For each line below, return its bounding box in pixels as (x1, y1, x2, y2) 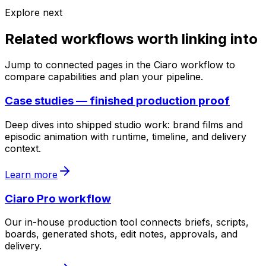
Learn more (5, 168, 58, 180)
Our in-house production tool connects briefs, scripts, (5, 216, 249, 229)
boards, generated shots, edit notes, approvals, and (5, 228, 237, 240)
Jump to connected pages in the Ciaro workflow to (5, 59, 235, 71)
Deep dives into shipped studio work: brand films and (5, 118, 243, 131)
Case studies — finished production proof (5, 94, 230, 108)
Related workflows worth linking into (5, 30, 258, 47)
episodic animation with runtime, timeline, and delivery (5, 130, 246, 142)
